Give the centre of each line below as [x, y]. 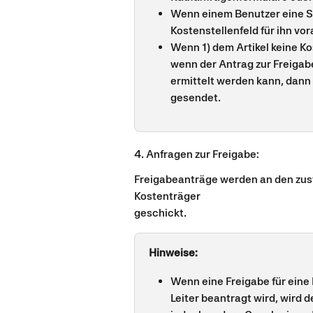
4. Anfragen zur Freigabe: [197, 154]
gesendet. [196, 98]
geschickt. [160, 213]
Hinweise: [173, 253]
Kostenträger [167, 196]
